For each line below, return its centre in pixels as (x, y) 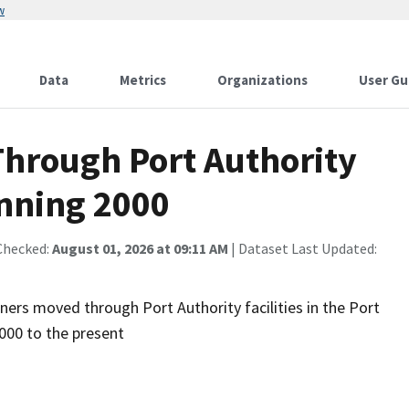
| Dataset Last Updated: (303, 248)
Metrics (143, 80)
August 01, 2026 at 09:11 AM (140, 248)
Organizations (262, 80)
